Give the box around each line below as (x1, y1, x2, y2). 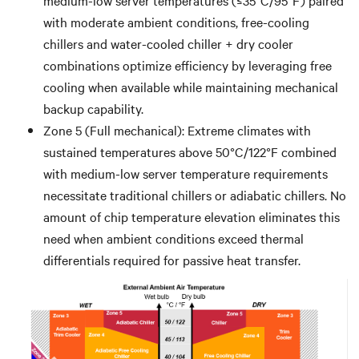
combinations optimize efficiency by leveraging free (43, 55, 332, 74)
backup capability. (43, 99, 143, 117)
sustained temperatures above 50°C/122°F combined (43, 142, 337, 160)
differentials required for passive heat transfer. (43, 250, 301, 268)
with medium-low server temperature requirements (43, 163, 328, 182)
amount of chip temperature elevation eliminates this (43, 207, 340, 225)
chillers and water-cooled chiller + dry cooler (43, 34, 293, 52)
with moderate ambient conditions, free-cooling (43, 12, 309, 30)
